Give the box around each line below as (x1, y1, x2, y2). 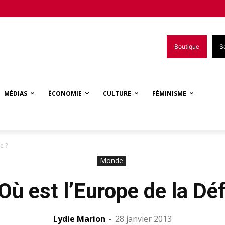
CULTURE (103, 89, 131, 98)
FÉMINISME (152, 89, 186, 98)
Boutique (174, 42, 199, 50)
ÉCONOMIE (48, 89, 82, 98)
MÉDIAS (4, 89, 27, 98)
